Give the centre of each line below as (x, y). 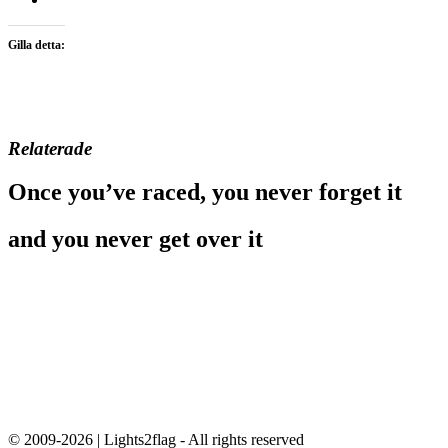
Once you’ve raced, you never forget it (205, 192)
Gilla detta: (36, 44)
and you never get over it (135, 239)
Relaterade (50, 148)
